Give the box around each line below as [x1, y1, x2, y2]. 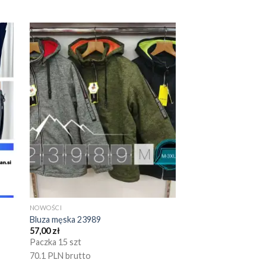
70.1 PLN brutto [29, 251, 91, 261]
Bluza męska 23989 [29, 214, 101, 224]
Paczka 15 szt [29, 237, 81, 248]
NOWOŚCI [29, 204, 62, 212]
